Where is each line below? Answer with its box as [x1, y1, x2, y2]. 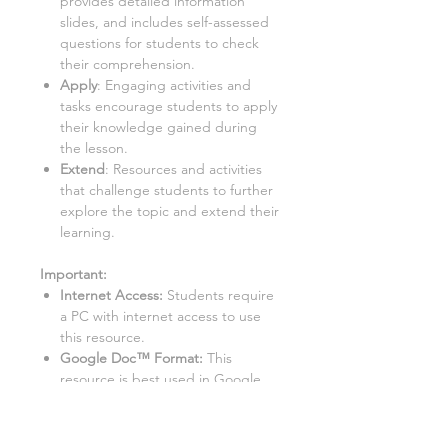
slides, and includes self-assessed [60, 13, 269, 32]
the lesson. [60, 139, 128, 158]
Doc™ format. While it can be [60, 391, 246, 410]
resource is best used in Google [60, 370, 261, 389]
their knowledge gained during [60, 118, 257, 137]
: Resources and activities [105, 160, 262, 179]
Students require [167, 286, 274, 305]
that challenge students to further [60, 181, 273, 200]
